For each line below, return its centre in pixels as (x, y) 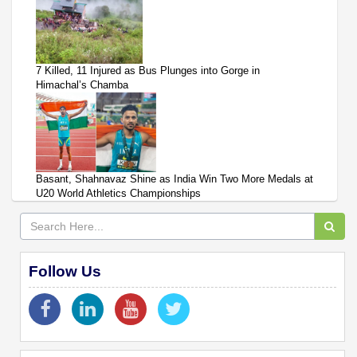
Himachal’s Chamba (82, 85)
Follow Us (65, 272)
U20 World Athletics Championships (118, 194)
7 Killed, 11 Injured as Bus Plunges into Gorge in (148, 71)
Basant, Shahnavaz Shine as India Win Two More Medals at (175, 179)
